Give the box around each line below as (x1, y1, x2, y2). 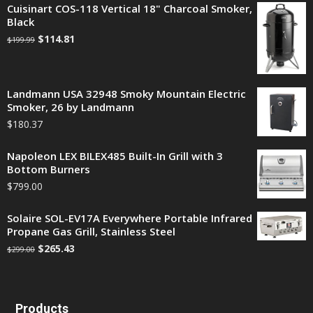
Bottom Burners (7, 162, 90, 177)
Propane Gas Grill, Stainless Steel (7, 224, 175, 239)
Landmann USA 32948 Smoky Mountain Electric (7, 87, 246, 101)
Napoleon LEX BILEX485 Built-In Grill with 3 (7, 149, 223, 163)
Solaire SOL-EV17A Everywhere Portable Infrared (7, 211, 252, 226)
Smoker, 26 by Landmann (7, 100, 134, 115)
